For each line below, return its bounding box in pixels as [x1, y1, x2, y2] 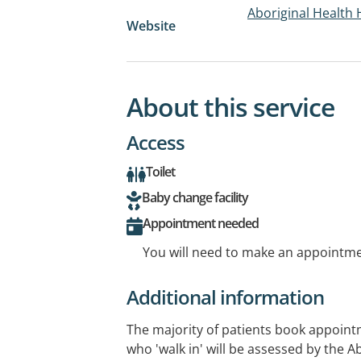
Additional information [127, 283, 324, 310]
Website [127, 16, 176, 35]
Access [127, 128, 185, 156]
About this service [127, 89, 334, 124]
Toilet [146, 162, 175, 180]
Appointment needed [143, 214, 259, 232]
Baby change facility [142, 188, 248, 206]
